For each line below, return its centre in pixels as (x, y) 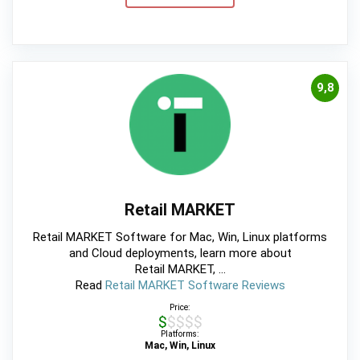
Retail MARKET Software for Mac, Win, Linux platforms (180, 237)
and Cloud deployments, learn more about (180, 254)
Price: (180, 308)
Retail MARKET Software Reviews (195, 286)
